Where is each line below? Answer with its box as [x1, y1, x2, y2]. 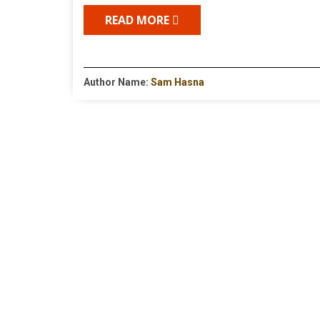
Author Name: [84, 76, 151, 88]
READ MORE [105, 11, 172, 28]
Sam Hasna [151, 76, 204, 88]
